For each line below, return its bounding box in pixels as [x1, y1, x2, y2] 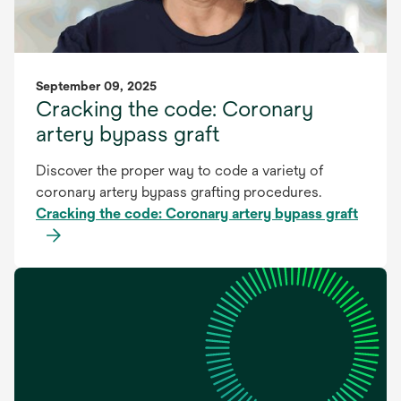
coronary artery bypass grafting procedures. [36, 183, 321, 201]
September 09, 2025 [36, 79, 157, 94]
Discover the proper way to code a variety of [36, 162, 323, 180]
